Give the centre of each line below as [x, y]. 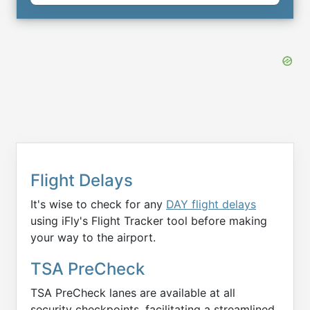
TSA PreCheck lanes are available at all [133, 293]
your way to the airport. [93, 238]
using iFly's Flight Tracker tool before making [149, 221]
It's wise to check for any [98, 204]
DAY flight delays [211, 204]
